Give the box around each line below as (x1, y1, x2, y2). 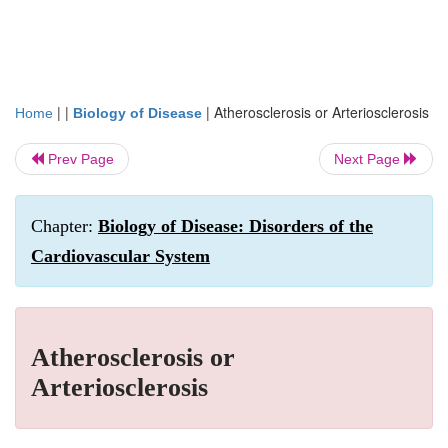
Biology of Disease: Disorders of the (98, 216, 373, 236)
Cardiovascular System (31, 246, 210, 266)
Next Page (334, 151, 404, 167)
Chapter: (31, 216, 98, 236)
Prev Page (44, 151, 114, 167)
